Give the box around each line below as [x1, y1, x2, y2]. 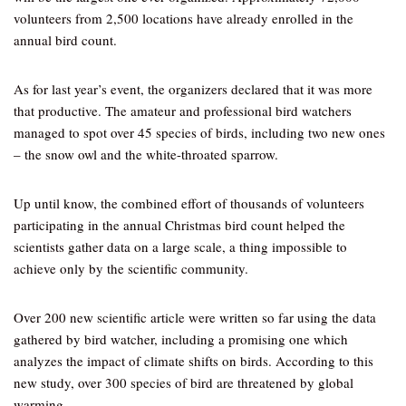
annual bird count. [14, 31, 117, 49]
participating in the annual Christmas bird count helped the [14, 216, 345, 234]
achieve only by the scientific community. [14, 259, 248, 277]
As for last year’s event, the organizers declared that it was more [14, 80, 372, 98]
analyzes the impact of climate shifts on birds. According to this [14, 352, 373, 370]
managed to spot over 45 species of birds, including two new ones [14, 123, 385, 141]
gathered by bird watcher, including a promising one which [14, 330, 348, 348]
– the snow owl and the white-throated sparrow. [14, 145, 278, 163]
